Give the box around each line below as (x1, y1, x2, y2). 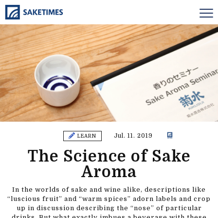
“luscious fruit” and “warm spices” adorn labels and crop (7, 195, 211, 202)
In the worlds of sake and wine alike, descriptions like (12, 186, 206, 193)
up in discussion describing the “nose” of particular (16, 204, 202, 212)
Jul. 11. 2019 (113, 132, 153, 139)
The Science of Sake (27, 147, 191, 165)
